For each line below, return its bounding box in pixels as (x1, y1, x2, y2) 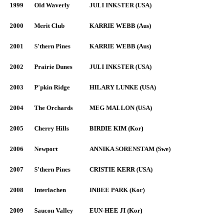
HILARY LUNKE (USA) (89, 84, 156, 91)
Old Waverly (34, 1, 70, 9)
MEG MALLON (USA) (89, 104, 152, 111)
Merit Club (34, 22, 65, 29)
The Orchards (34, 104, 73, 111)
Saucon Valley (34, 207, 73, 214)
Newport (34, 145, 58, 153)
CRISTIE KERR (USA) (89, 166, 153, 173)
